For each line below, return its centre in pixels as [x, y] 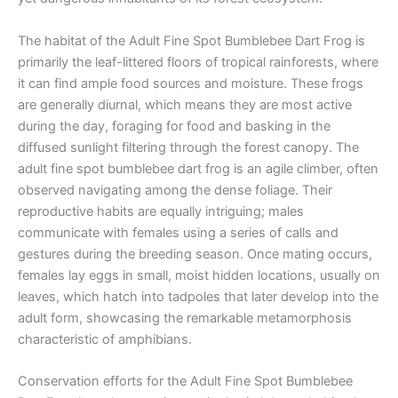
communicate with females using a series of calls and [178, 232]
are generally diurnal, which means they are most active [185, 104]
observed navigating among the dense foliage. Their [175, 190]
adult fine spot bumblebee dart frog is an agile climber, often [198, 168]
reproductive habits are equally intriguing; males [161, 211]
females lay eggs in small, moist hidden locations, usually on [199, 275]
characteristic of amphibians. [105, 339]
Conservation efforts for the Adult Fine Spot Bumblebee [185, 382]
